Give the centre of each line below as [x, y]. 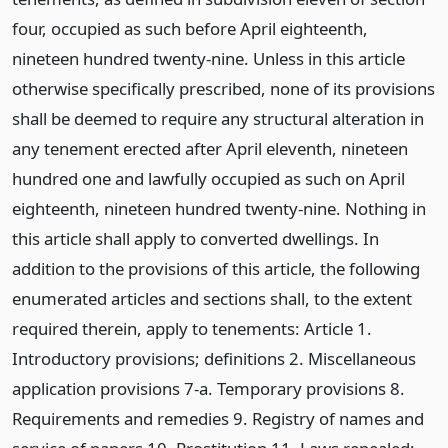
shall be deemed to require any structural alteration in [218, 118]
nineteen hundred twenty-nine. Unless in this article [208, 58]
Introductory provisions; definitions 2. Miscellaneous [214, 358]
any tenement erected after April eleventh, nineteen [210, 148]
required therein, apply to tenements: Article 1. [192, 328]
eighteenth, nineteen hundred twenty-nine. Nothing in [219, 208]
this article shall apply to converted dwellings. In [195, 238]
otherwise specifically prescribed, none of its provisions [223, 88]
